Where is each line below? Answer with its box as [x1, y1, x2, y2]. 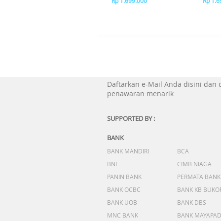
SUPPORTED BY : [107, 114, 155, 123]
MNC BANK [107, 211, 138, 219]
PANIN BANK [107, 173, 142, 181]
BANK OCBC [107, 185, 141, 193]
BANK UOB [107, 198, 137, 206]
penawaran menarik [107, 89, 174, 98]
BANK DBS [177, 198, 206, 206]
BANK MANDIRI [107, 147, 149, 155]
